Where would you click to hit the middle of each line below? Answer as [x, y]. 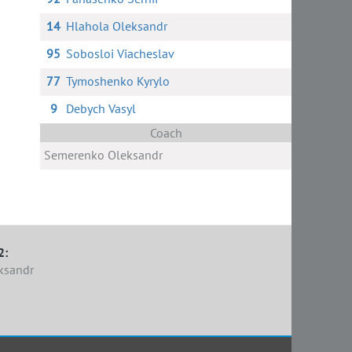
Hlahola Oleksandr [116, 26]
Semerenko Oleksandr [103, 155]
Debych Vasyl [101, 108]
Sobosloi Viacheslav [120, 53]
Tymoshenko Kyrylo [117, 81]
